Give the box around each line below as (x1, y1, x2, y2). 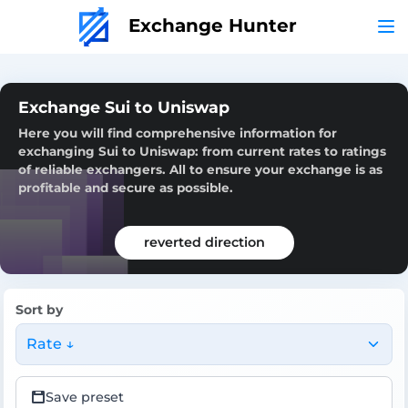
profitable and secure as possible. (18, 179, 233, 195)
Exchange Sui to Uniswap (18, 97, 229, 117)
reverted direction (143, 233, 265, 250)
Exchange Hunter (122, 14, 297, 36)
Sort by (15, 301, 63, 318)
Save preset (46, 388, 124, 405)
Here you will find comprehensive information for (18, 125, 337, 140)
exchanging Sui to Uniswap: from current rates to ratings (18, 143, 386, 158)
